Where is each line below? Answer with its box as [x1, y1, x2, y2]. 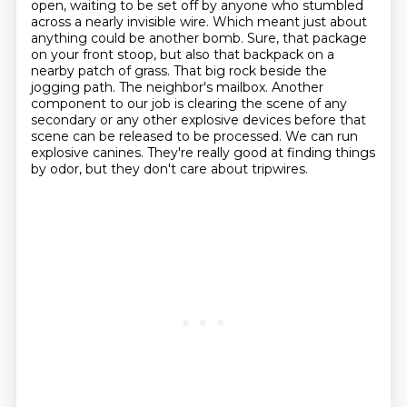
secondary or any [30, 112, 143, 128]
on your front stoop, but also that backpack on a [30, 46, 334, 63]
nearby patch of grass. [30, 63, 174, 79]
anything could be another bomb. [30, 30, 247, 46]
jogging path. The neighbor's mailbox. [30, 79, 272, 95]
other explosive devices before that [142, 112, 366, 128]
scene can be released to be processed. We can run [30, 128, 358, 144]
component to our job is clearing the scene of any [30, 95, 347, 112]
